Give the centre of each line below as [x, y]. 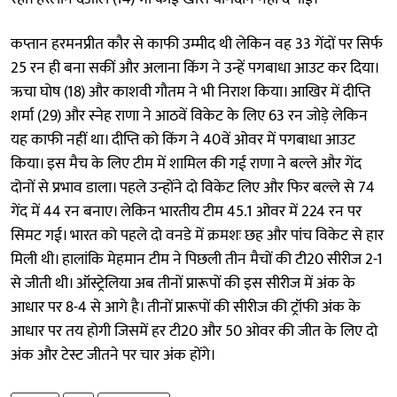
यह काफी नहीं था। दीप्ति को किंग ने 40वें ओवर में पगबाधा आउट [183, 140]
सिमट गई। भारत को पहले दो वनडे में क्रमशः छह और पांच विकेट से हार [197, 235]
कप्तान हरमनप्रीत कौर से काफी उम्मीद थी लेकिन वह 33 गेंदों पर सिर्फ [197, 44]
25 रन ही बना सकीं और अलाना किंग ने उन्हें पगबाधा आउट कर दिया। [195, 68]
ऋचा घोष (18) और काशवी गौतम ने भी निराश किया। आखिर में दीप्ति [191, 92]
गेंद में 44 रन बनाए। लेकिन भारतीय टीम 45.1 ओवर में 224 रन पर [186, 211]
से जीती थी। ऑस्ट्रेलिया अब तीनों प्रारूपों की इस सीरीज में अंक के [183, 283]
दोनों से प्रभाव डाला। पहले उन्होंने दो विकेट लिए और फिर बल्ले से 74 [193, 187]
